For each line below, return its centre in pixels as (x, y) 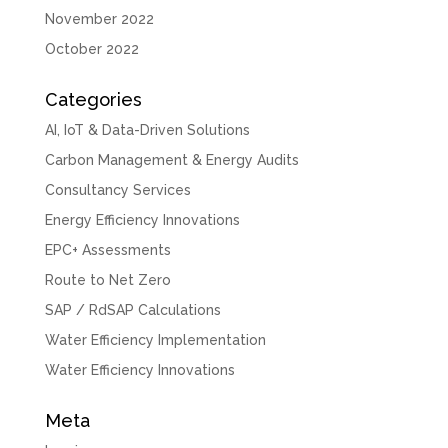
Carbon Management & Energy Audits (171, 159)
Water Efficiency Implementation (155, 339)
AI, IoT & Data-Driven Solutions (147, 129)
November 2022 (99, 18)
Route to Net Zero (107, 279)
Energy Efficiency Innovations (142, 219)
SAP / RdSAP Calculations (132, 309)
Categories (93, 99)
